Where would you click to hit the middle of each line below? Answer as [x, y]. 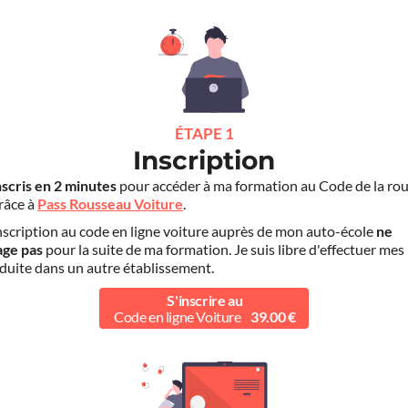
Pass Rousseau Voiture [110, 204]
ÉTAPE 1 [204, 134]
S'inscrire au [205, 300]
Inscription [204, 161]
